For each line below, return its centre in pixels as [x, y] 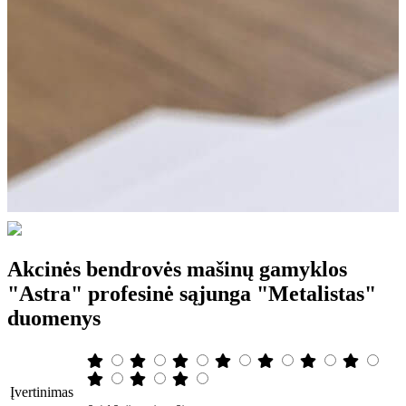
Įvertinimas [42, 391]
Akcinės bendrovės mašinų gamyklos [177, 269]
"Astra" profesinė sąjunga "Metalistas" [192, 293]
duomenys [54, 318]
